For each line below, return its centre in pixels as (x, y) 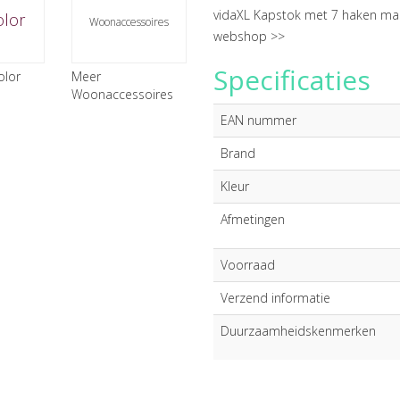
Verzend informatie (275, 298)
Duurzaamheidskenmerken (298, 331)
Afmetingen (253, 219)
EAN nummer (258, 120)
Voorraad (248, 265)
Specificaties (292, 80)
